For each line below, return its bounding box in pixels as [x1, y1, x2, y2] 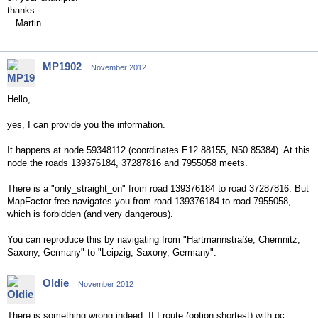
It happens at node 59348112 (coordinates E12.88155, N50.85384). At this [7, 145, 310, 155]
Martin [7, 18, 41, 28]
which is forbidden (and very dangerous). [7, 209, 173, 219]
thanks [7, 5, 35, 16]
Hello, [7, 94, 31, 104]
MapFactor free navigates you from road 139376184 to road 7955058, [7, 196, 291, 207]
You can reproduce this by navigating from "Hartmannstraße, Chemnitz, [7, 234, 300, 245]
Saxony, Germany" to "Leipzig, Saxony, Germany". [7, 247, 216, 258]
